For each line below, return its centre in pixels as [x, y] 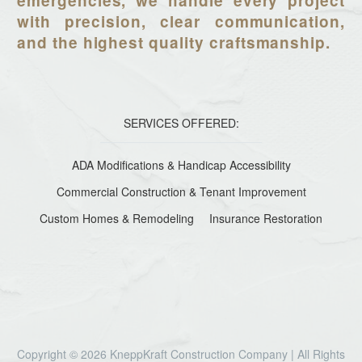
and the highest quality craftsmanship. [174, 43]
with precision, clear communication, [181, 22]
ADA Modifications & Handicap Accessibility [181, 165]
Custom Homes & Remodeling [116, 219]
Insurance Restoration [266, 219]
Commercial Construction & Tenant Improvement [181, 192]
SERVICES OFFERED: [181, 123]
